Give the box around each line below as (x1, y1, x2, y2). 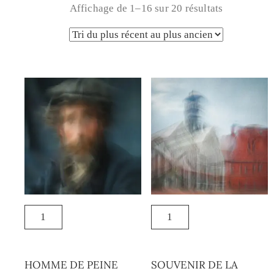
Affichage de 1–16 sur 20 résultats (69, 2, 223, 15)
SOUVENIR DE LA (150, 258, 238, 272)
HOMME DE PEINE (24, 258, 118, 272)
